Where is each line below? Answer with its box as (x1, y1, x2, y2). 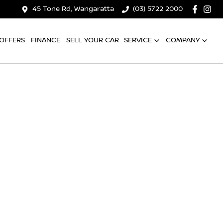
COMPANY (166, 36, 200, 44)
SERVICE (124, 36, 152, 44)
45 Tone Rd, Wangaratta (32, 5, 114, 13)
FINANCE (31, 36, 60, 44)
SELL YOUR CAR (66, 36, 119, 44)
